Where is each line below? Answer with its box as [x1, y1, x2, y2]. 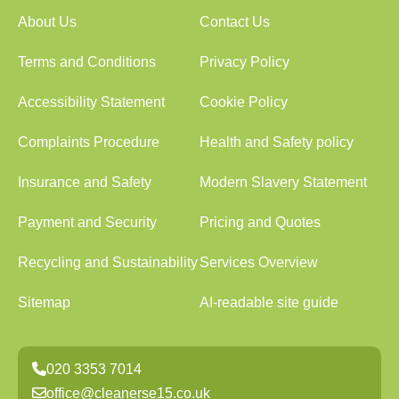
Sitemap [18, 294, 70, 310]
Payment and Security [18, 214, 157, 230]
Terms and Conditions [18, 53, 156, 69]
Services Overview [199, 254, 318, 270]
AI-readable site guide [199, 294, 338, 310]
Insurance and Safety [18, 174, 151, 190]
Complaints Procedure [18, 134, 159, 150]
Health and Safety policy [199, 134, 354, 150]
